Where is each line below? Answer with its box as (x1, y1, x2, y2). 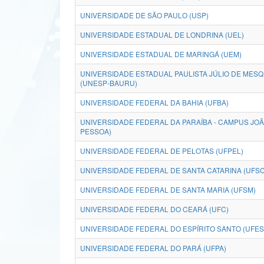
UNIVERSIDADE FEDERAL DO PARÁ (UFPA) (80, 243, 226, 253)
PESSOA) (80, 126, 111, 136)
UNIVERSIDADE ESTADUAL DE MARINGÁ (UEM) (80, 49, 242, 59)
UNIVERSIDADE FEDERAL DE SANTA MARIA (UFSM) (80, 184, 256, 194)
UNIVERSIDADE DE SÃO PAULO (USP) (80, 10, 209, 20)
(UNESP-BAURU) (80, 78, 137, 88)
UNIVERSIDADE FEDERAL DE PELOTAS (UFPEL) (80, 146, 243, 156)
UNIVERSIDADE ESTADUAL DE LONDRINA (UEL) (80, 29, 244, 39)
